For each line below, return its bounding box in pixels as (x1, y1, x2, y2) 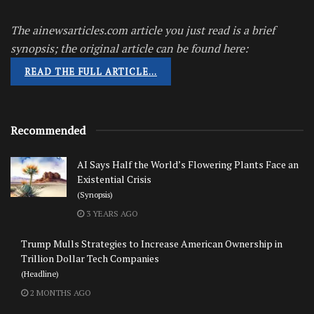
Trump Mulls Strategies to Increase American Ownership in (21, 236, 282, 250)
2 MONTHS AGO (28, 287, 91, 298)
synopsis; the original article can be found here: (11, 40, 248, 56)
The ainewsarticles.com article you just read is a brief (11, 22, 275, 38)
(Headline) (21, 268, 59, 279)
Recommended (11, 122, 86, 138)
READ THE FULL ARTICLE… (25, 64, 157, 78)
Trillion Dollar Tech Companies (21, 251, 159, 265)
